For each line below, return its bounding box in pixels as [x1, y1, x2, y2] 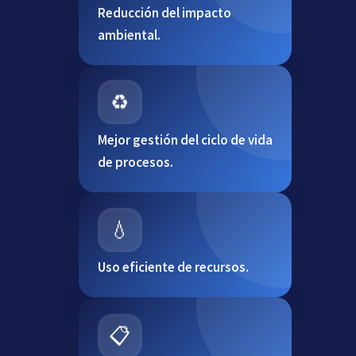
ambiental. [97, 26, 161, 44]
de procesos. [97, 153, 173, 172]
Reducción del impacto [97, 4, 231, 22]
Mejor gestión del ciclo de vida [97, 131, 273, 149]
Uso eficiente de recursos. [97, 258, 249, 277]
